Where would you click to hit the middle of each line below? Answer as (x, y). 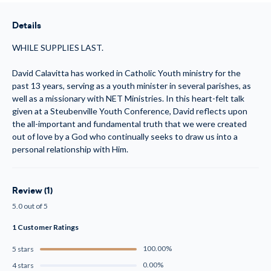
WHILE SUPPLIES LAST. (58, 47)
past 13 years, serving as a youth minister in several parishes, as (132, 85)
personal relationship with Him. (70, 149)
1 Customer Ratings (45, 227)
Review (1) (32, 191)
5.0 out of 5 (30, 206)
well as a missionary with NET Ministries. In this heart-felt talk (128, 98)
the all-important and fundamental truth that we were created (129, 123)
